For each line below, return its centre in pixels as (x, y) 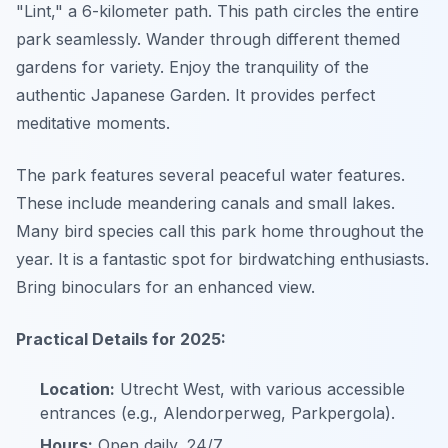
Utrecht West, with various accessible (260, 389)
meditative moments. (93, 123)
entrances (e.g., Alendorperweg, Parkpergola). (217, 413)
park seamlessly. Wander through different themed (208, 39)
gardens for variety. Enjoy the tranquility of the (192, 67)
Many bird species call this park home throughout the (220, 231)
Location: (77, 389)
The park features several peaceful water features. (210, 175)
